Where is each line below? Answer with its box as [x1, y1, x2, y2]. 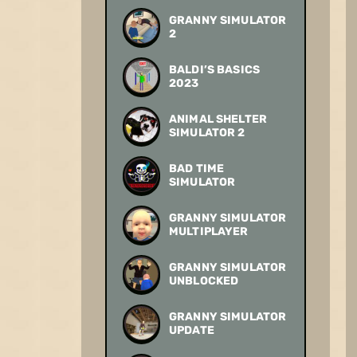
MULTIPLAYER [169, 224, 249, 238]
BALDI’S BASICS [169, 62, 260, 76]
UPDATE [169, 323, 214, 337]
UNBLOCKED [169, 273, 239, 288]
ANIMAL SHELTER [169, 112, 267, 126]
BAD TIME [169, 161, 225, 175]
